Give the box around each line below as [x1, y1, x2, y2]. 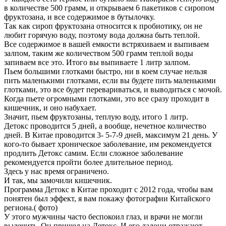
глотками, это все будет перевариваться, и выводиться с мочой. [4, 85, 222, 94]
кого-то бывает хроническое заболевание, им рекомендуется [4, 139, 211, 148]
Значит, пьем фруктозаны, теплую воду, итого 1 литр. [4, 112, 188, 121]
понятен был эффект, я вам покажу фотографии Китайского [4, 194, 210, 203]
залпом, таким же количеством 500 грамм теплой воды [4, 48, 193, 58]
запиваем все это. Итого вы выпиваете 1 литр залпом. [4, 58, 190, 67]
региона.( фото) [4, 203, 58, 212]
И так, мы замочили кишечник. [4, 176, 112, 185]
